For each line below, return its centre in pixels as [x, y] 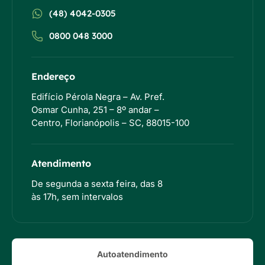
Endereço [53, 76]
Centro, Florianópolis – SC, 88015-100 [110, 122]
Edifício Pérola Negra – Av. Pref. [98, 96]
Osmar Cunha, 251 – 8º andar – [95, 109]
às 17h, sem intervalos [77, 196]
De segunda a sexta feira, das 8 [97, 183]
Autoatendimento [132, 254]
